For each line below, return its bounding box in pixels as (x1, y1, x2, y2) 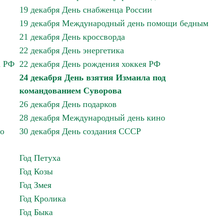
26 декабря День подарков (19, 99, 117, 109)
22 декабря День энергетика (19, 46, 124, 55)
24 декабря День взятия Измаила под (19, 73, 166, 82)
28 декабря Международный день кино (19, 113, 165, 123)
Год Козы (19, 167, 53, 176)
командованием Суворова (19, 86, 122, 95)
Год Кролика (19, 194, 66, 203)
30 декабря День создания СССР (19, 126, 141, 136)
